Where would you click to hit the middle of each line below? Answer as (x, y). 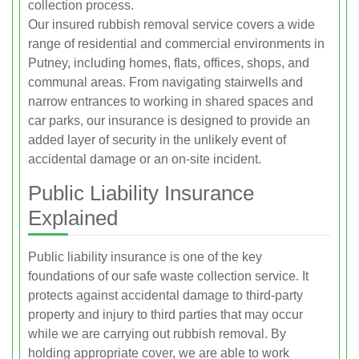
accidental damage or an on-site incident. (145, 159)
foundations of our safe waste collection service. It (168, 276)
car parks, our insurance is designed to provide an (169, 121)
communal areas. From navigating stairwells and (165, 82)
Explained (73, 218)
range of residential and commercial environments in (176, 44)
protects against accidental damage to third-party (165, 295)
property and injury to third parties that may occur (165, 315)
